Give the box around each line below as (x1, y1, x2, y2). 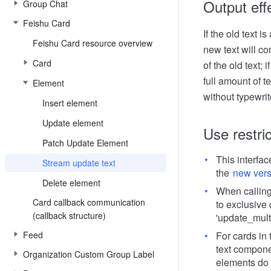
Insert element (42, 97, 97, 109)
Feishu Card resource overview (33, 37, 152, 49)
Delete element (42, 177, 100, 189)
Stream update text (42, 157, 116, 169)
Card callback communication (33, 196, 145, 208)
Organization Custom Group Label (23, 248, 154, 260)
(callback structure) (33, 209, 106, 221)
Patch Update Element (42, 137, 128, 149)
